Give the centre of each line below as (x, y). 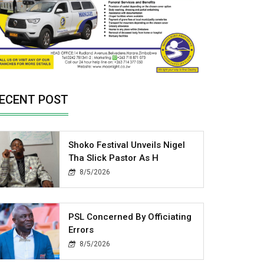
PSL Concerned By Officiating (130, 217)
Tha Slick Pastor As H (114, 158)
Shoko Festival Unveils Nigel (127, 145)
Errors (81, 230)
